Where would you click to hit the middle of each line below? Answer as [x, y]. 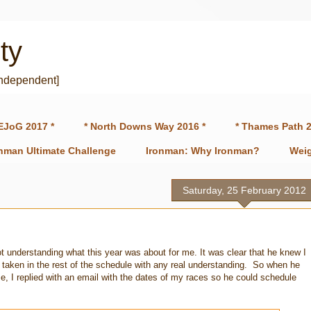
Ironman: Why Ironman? [203, 151]
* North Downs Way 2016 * [145, 127]
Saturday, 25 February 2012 [244, 190]
